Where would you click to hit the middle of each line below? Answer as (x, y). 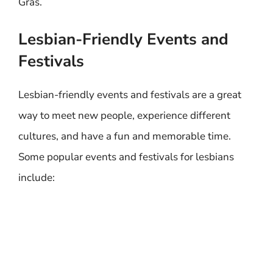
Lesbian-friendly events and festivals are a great (130, 94)
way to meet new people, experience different (124, 115)
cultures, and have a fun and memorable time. (125, 136)
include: (37, 177)
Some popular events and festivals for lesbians (126, 157)
